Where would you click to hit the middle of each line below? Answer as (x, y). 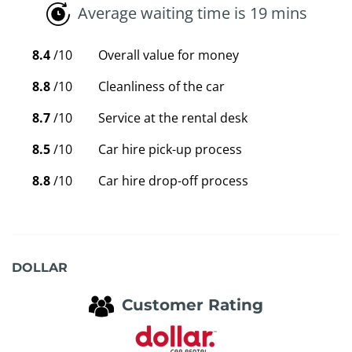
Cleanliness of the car (161, 87)
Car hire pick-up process (170, 150)
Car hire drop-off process (173, 181)
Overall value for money (169, 55)
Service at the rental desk (173, 118)
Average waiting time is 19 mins (192, 13)
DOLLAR (40, 268)
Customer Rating (192, 305)
